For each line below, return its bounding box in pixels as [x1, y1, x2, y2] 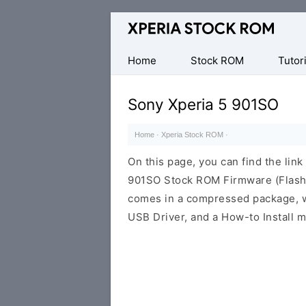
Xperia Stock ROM [161, 130, 223, 139]
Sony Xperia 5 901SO [128, 95, 279, 113]
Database [111, 15, 158, 28]
